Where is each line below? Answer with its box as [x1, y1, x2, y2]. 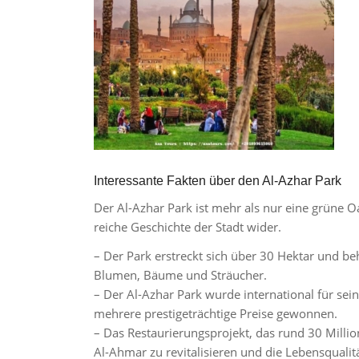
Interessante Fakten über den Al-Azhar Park [94, 173, 342, 188]
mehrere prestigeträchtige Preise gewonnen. [94, 305, 338, 322]
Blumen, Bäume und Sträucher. [94, 267, 268, 284]
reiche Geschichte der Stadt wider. [94, 218, 282, 235]
